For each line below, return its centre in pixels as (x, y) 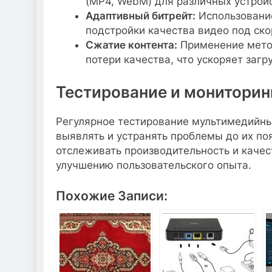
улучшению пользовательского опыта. (154, 165)
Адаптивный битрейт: (140, 16)
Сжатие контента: (131, 45)
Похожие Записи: (112, 196)
